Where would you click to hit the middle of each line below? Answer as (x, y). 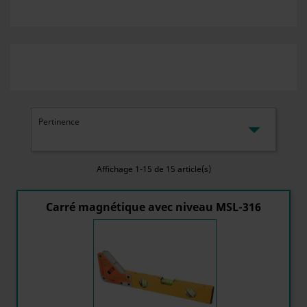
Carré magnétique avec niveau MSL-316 (153, 207)
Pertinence (59, 122)
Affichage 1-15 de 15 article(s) (153, 169)
